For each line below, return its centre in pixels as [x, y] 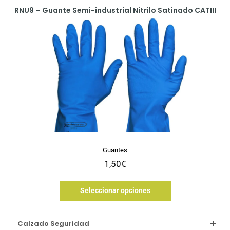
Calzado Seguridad [53, 224]
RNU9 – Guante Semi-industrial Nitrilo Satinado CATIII [115, 11]
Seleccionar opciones [115, 191]
